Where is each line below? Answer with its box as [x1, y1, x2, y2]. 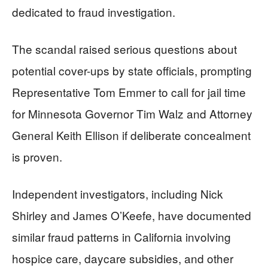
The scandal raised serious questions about [12, 41, 237, 57]
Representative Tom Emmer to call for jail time [12, 84, 246, 100]
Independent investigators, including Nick [12, 185, 223, 202]
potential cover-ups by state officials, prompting [12, 62, 252, 78]
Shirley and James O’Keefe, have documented [12, 207, 251, 223]
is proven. [12, 148, 62, 165]
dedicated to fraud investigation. [12, 4, 175, 20]
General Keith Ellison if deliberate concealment [12, 127, 251, 143]
